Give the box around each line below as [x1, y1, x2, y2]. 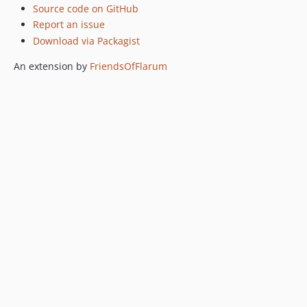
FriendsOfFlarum [90, 59, 167, 73]
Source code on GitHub [33, 1, 138, 15]
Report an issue [33, 18, 105, 32]
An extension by [14, 59, 90, 73]
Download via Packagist [33, 34, 140, 47]
